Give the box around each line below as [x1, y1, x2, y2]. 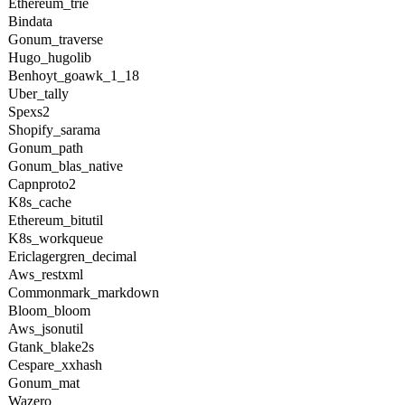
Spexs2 [8, 104, 50, 119]
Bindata [8, 14, 52, 29]
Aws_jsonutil [8, 321, 83, 336]
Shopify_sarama [8, 122, 100, 137]
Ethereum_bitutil [8, 212, 103, 228]
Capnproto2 [8, 176, 76, 192]
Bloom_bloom [8, 303, 90, 318]
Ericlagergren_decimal [8, 249, 137, 264]
